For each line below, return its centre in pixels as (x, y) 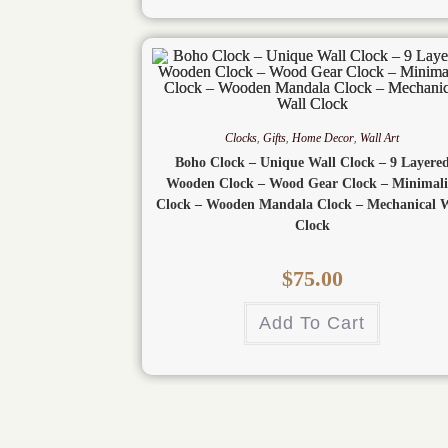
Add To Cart (312, 323)
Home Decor (323, 138)
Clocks (241, 138)
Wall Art (379, 138)
